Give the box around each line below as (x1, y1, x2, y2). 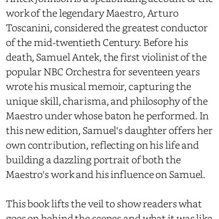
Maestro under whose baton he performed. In (6, 109, 209, 122)
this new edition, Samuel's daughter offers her (6, 123, 213, 137)
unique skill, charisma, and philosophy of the (6, 94, 208, 108)
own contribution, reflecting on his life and (6, 138, 199, 152)
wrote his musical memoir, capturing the (6, 79, 191, 93)
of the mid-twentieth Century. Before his (6, 35, 188, 49)
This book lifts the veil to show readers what (6, 197, 202, 210)
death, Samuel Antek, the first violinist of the (6, 50, 207, 64)
